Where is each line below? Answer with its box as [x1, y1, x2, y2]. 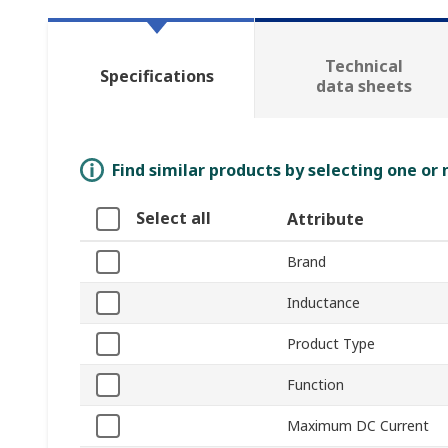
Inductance [287, 293, 360, 313]
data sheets [315, 75, 412, 98]
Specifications [99, 65, 214, 88]
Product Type [287, 334, 375, 354]
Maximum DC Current [287, 416, 429, 436]
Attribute [287, 208, 364, 231]
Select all [136, 207, 211, 230]
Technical [324, 55, 403, 78]
